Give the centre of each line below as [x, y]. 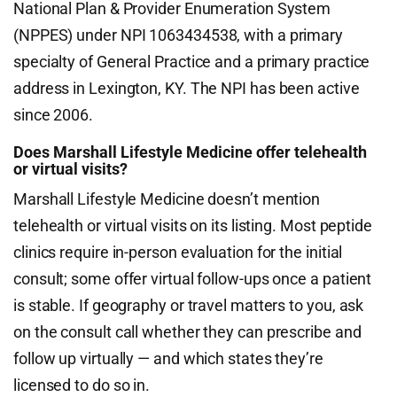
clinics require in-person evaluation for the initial [178, 252]
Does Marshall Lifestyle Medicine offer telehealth [190, 152]
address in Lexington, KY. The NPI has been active [187, 88]
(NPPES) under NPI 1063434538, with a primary [179, 35]
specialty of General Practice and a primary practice [192, 62]
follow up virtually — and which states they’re [168, 358]
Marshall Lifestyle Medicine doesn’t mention [167, 199]
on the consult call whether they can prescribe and [187, 332]
